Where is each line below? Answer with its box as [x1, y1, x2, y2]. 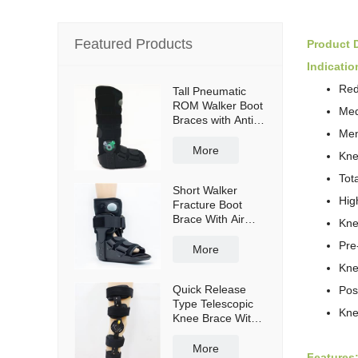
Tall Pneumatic [173, 85, 246, 97]
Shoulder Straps [173, 326, 254, 339]
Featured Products [74, 36, 193, 52]
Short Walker [173, 184, 237, 197]
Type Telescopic [173, 297, 253, 310]
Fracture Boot [173, 198, 242, 211]
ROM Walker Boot [173, 99, 263, 112]
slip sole [173, 128, 213, 141]
